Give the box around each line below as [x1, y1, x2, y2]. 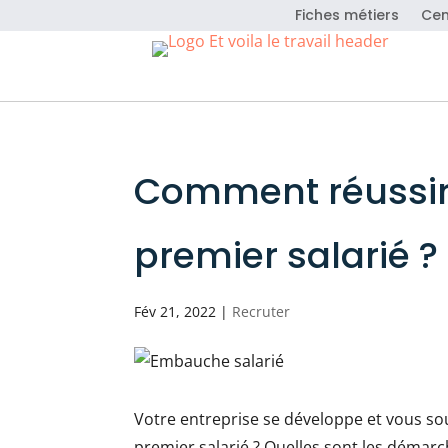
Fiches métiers [295, 5, 400, 25]
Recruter [232, 302, 291, 321]
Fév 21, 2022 [134, 302, 217, 321]
